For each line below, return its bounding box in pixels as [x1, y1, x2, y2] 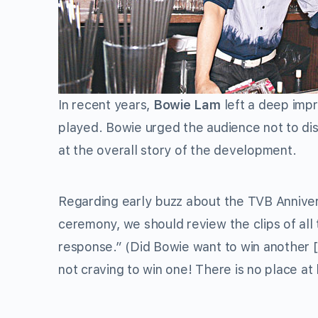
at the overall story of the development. [58, 143, 297, 158]
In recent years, [58, 97, 153, 112]
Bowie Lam [153, 97, 221, 112]
